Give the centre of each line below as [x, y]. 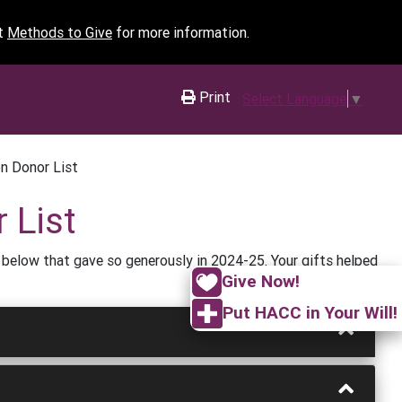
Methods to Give [60, 32]
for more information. [181, 32]
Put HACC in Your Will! [310, 313]
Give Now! [261, 280]
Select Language [294, 98]
